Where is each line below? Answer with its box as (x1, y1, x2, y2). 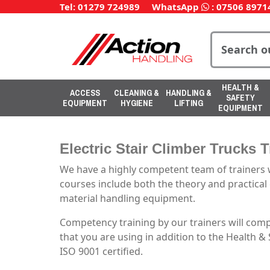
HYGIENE (120, 97, 153, 108)
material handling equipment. (60, 192, 195, 205)
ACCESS (70, 87, 100, 98)
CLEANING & (114, 87, 159, 98)
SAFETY (226, 92, 255, 103)
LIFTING (174, 97, 203, 108)
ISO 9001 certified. (60, 245, 143, 258)
